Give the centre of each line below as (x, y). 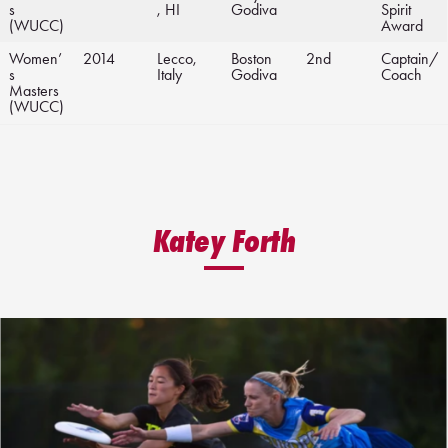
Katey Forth (224, 241)
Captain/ (409, 59)
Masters (34, 91)
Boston (251, 59)
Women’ (35, 59)
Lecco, (177, 59)
